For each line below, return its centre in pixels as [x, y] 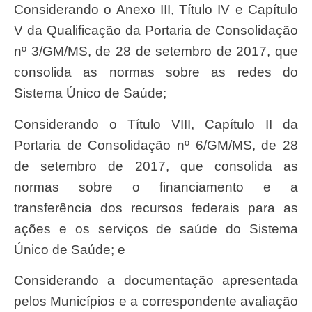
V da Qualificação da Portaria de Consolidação [156, 31]
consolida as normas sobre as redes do [156, 72]
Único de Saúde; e [70, 249]
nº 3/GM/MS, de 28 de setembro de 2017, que [156, 52]
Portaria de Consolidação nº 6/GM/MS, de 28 [156, 145]
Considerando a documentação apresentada [19, 281]
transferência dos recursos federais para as [156, 208]
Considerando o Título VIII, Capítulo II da [19, 124]
